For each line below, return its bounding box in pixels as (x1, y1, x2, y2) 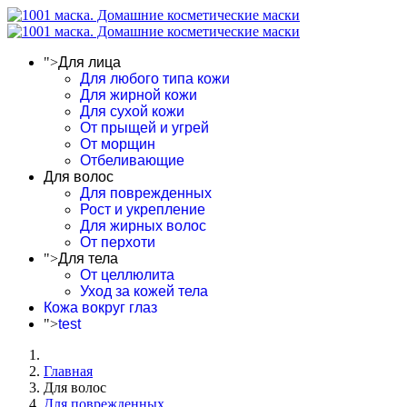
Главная (44, 363, 93, 379)
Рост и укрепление (80, 202, 205, 217)
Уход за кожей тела (80, 283, 208, 299)
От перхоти (80, 234, 155, 250)
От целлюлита (80, 267, 174, 283)
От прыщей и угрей (80, 120, 209, 135)
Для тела (58, 251, 118, 266)
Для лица (58, 55, 121, 70)
